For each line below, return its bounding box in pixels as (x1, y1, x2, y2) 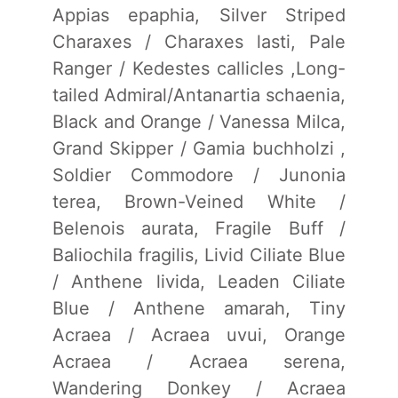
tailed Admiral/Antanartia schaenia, (52, 84, 346, 106)
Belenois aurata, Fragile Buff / (52, 217, 346, 239)
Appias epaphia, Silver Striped (52, 4, 346, 26)
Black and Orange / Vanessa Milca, (52, 110, 346, 132)
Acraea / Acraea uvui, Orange (52, 323, 346, 346)
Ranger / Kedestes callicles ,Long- (52, 57, 346, 79)
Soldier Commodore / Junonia (52, 163, 346, 186)
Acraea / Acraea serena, (52, 350, 346, 372)
